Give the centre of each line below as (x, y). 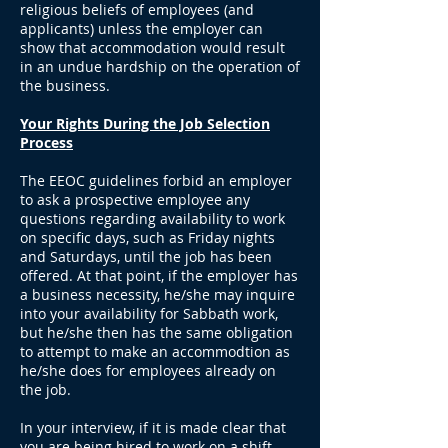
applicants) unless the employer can (141, 28)
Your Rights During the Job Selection (145, 123)
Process (46, 142)
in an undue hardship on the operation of (160, 66)
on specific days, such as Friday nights (147, 237)
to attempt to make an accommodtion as (155, 351)
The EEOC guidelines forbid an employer (156, 180)
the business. (65, 85)
